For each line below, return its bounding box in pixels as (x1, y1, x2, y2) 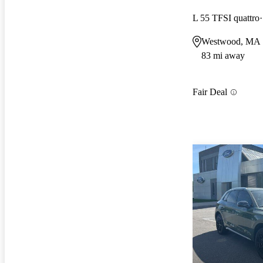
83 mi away (201, 50, 245, 60)
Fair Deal (193, 87, 227, 97)
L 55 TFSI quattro (193, 12, 259, 23)
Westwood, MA (201, 36, 261, 46)
